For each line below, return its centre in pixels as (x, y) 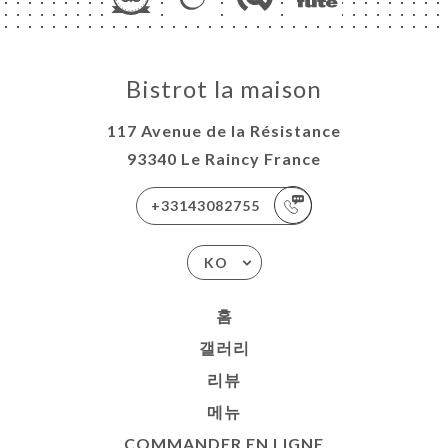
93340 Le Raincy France (224, 158)
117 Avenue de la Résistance (224, 130)
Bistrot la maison (224, 88)
